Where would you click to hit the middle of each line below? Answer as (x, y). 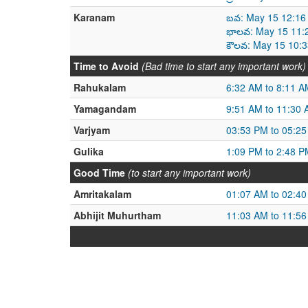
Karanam (94, 17)
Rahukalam (100, 87)
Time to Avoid (106, 66)
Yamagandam (105, 109)
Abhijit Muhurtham (117, 215)
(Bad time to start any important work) (224, 66)
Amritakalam (102, 194)
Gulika (89, 151)
